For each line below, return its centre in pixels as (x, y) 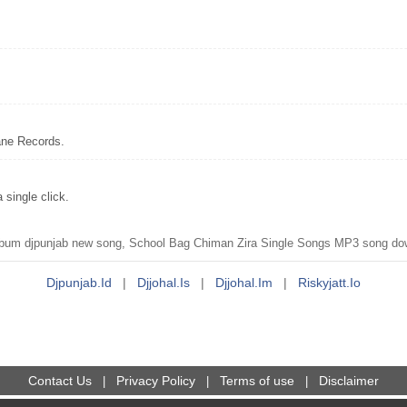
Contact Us (60, 381)
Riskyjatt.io (329, 283)
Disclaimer (349, 381)
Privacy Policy (156, 381)
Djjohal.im (244, 283)
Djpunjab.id (79, 283)
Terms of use (257, 381)
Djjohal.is (164, 283)
